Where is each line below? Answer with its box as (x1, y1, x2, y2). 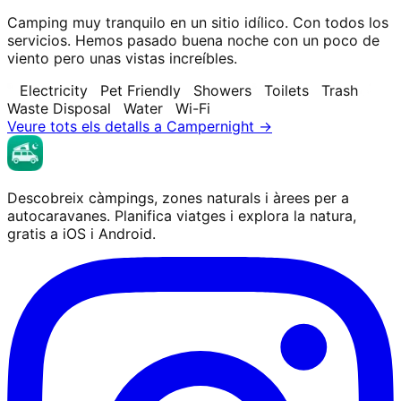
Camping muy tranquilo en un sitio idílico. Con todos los (7, 13, 388, 31)
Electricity (20, 81, 88, 99)
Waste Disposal (7, 98, 111, 117)
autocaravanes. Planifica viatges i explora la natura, (7, 206, 356, 225)
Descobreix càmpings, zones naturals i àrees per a (7, 188, 349, 207)
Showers (193, 81, 252, 99)
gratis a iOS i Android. (7, 224, 156, 243)
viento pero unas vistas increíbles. (7, 48, 237, 67)
